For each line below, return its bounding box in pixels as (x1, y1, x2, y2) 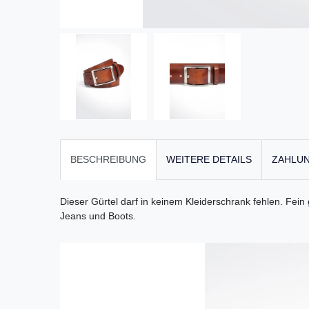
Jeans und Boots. (60, 210, 136, 222)
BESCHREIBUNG (70, 154, 146, 166)
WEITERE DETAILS (166, 154, 252, 166)
